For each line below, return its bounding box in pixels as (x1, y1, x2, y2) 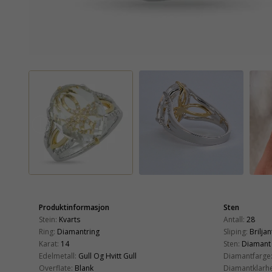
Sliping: (223, 226, 248, 237)
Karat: (39, 239, 59, 249)
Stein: (39, 214, 57, 225)
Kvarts (59, 214, 80, 225)
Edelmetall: (39, 251, 76, 261)
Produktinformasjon (39, 202, 109, 212)
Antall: (223, 214, 245, 225)
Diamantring (57, 226, 100, 237)
